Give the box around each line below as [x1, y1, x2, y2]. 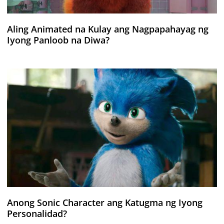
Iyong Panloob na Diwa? [7, 33, 109, 46]
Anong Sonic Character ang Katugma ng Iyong [7, 196, 202, 209]
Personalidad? [7, 207, 67, 220]
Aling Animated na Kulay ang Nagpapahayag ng [7, 22, 208, 35]
